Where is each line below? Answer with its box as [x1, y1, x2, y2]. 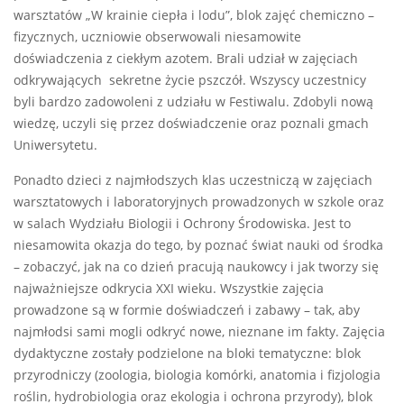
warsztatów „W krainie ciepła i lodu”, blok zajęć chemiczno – [14, 7, 374, 24]
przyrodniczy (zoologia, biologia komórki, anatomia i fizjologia [14, 367, 381, 384]
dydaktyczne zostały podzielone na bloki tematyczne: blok [14, 345, 361, 363]
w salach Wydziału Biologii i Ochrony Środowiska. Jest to [14, 216, 351, 233]
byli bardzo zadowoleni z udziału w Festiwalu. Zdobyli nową [14, 94, 373, 111]
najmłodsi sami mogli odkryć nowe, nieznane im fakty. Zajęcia [14, 324, 385, 341]
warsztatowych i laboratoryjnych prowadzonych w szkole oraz [14, 194, 384, 211]
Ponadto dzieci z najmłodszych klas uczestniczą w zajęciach [14, 172, 372, 189]
